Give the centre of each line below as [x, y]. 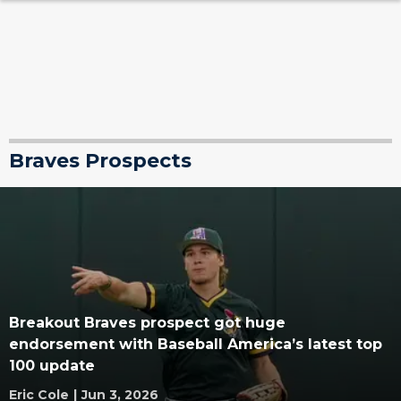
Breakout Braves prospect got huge [147, 323]
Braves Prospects [100, 161]
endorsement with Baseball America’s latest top [196, 344]
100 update [52, 366]
